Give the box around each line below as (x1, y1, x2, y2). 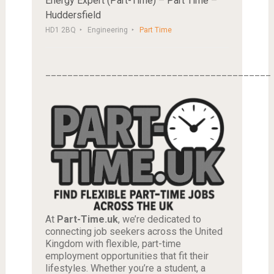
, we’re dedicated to (117, 213, 201, 226)
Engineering (87, 26, 128, 34)
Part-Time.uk (56, 213, 118, 226)
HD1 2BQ (45, 26, 76, 34)
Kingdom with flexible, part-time (45, 238, 181, 250)
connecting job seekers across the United (45, 226, 223, 238)
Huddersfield (45, 9, 101, 21)
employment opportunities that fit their (45, 250, 209, 262)
